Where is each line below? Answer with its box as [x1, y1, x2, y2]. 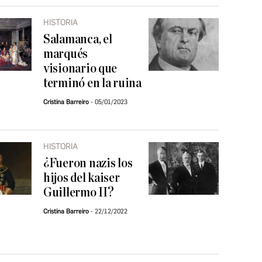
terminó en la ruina [43, 77, 142, 90]
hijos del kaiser [43, 171, 120, 185]
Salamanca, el [43, 33, 112, 46]
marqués [43, 47, 88, 61]
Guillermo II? [43, 186, 114, 199]
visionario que [43, 62, 118, 75]
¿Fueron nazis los [43, 157, 133, 170]
